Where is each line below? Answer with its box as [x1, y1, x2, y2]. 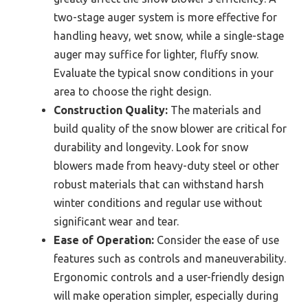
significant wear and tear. [54, 215, 179, 228]
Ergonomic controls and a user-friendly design [54, 271, 285, 284]
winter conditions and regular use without [54, 197, 262, 210]
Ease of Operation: [54, 234, 154, 247]
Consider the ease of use [154, 234, 279, 247]
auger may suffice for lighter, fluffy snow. [54, 48, 258, 61]
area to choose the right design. [54, 85, 211, 98]
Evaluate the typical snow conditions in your [54, 67, 274, 80]
